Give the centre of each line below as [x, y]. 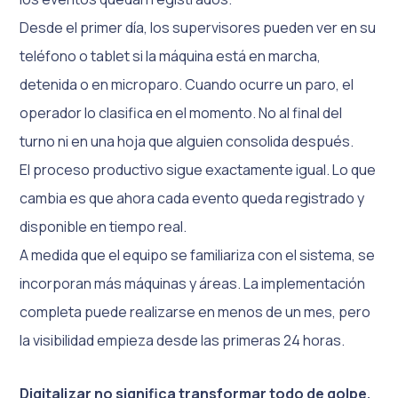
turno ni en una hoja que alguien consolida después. [187, 142]
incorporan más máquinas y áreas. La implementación [193, 284]
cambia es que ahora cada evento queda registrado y [192, 199]
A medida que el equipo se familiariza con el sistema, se [198, 255]
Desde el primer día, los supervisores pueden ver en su [198, 28]
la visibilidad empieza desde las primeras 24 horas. [183, 341]
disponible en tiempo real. [103, 227]
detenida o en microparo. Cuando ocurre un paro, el [187, 85]
